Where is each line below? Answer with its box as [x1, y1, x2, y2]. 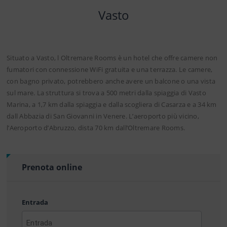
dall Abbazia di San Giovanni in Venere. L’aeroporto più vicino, [7, 111, 199, 121]
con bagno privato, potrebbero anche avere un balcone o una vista [7, 76, 215, 86]
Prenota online [22, 161, 82, 173]
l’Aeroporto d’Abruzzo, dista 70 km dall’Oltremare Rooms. [7, 123, 185, 132]
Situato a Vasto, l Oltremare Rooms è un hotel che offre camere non [7, 53, 218, 62]
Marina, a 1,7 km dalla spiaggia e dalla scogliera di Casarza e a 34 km [7, 99, 217, 109]
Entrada [22, 197, 48, 207]
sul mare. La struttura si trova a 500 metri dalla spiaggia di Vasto [7, 88, 206, 97]
